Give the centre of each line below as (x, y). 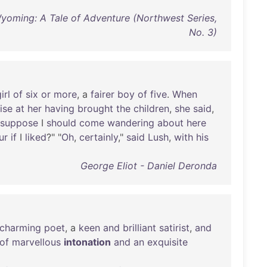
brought (95, 108)
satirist (174, 228)
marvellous (36, 242)
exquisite (167, 242)
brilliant (139, 228)
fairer (103, 94)
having (60, 108)
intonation (87, 242)
